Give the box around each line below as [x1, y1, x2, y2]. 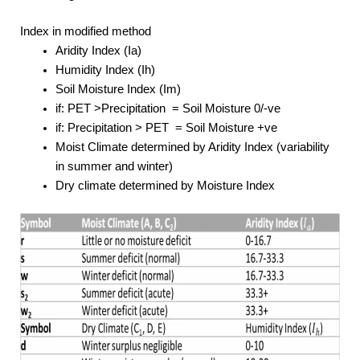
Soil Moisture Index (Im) [55, 83, 181, 96]
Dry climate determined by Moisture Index [55, 179, 275, 193]
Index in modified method [20, 25, 151, 39]
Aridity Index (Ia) [55, 44, 141, 58]
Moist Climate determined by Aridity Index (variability [55, 141, 329, 154]
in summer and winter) [55, 160, 173, 174]
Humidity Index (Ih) [55, 63, 155, 77]
